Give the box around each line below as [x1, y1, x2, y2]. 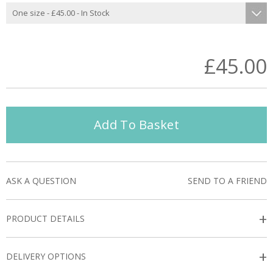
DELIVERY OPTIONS [6, 250, 86, 262]
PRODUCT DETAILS [6, 213, 85, 224]
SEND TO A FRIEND [188, 175, 267, 186]
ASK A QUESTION [6, 175, 76, 186]
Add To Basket [94, 116, 179, 133]
